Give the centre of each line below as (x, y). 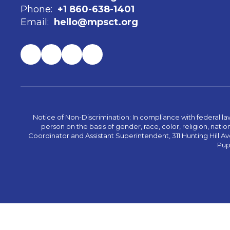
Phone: (36, 9)
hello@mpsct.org (96, 22)
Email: (35, 22)
